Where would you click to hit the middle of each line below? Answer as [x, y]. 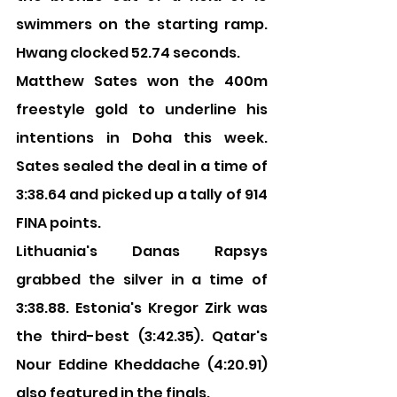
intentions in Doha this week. [142, 138]
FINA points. [58, 223]
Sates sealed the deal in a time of [142, 166]
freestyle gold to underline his [142, 109]
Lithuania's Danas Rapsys [142, 251]
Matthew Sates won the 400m [142, 81]
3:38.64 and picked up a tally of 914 [142, 195]
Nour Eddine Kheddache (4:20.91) [142, 365]
